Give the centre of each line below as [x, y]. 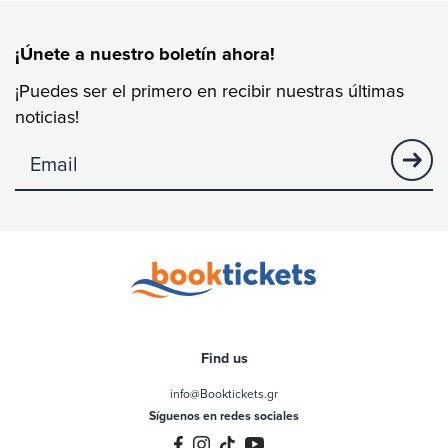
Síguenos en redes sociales [224, 415]
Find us [224, 358]
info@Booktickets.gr [224, 393]
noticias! [47, 116]
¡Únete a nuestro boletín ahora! [145, 53]
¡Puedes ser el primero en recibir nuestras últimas [209, 90]
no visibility [49, 156]
